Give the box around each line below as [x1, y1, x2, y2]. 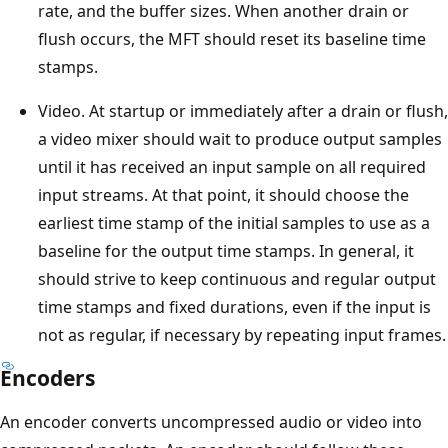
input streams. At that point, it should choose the [38, 183, 409, 206]
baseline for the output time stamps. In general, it [38, 239, 414, 262]
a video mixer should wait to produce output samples [38, 127, 442, 150]
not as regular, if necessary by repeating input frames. [38, 323, 446, 346]
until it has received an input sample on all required [38, 155, 426, 178]
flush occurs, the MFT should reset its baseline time [38, 27, 426, 50]
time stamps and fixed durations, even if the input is [38, 295, 431, 318]
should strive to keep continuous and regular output [38, 267, 436, 290]
